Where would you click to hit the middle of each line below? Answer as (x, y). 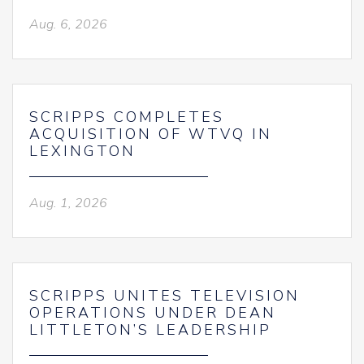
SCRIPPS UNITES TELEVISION (165, 296)
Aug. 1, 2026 (68, 203)
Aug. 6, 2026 (68, 24)
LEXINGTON (82, 151)
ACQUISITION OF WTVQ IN (151, 134)
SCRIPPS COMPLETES (127, 117)
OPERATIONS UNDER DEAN (153, 313)
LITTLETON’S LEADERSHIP (150, 330)
